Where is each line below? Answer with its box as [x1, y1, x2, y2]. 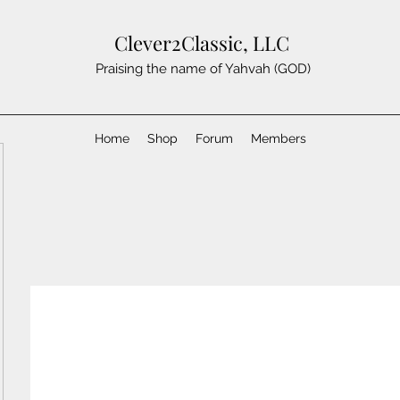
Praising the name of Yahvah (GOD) [95, 61, 311, 77]
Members [251, 131, 306, 146]
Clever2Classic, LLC [114, 29, 289, 56]
